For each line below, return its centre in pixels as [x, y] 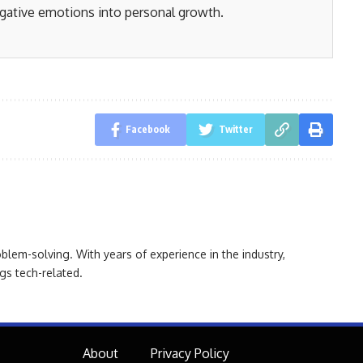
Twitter [235, 129]
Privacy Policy [190, 353]
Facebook [147, 129]
